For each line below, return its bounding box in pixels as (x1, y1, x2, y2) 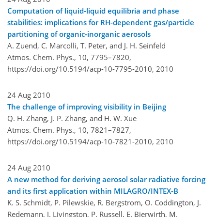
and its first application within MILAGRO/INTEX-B (7, 186, 178, 196)
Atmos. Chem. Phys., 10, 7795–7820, (7, 52, 131, 62)
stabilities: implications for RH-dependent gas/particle (7, 17, 194, 27)
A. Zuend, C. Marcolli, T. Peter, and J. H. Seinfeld (7, 40, 166, 50)
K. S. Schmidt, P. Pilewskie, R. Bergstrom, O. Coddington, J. (7, 197, 201, 207)
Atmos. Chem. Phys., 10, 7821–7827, (7, 124, 131, 135)
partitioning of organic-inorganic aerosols (7, 29, 151, 39)
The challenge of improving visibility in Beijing (7, 101, 166, 111)
